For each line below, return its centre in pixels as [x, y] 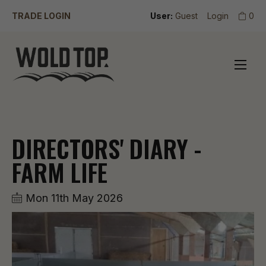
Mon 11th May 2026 [73, 198]
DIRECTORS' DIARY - [107, 148]
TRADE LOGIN [41, 16]
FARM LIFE [60, 172]
